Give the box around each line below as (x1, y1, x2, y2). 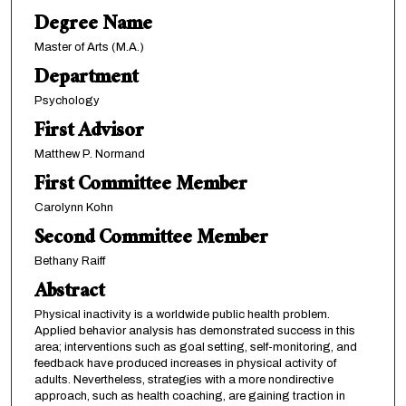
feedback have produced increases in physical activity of (34, 357, 336, 371)
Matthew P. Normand (34, 148, 145, 161)
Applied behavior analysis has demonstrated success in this (34, 324, 355, 338)
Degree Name (34, 7, 152, 45)
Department (34, 61, 138, 99)
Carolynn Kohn (34, 201, 113, 215)
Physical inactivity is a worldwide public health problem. (34, 308, 330, 322)
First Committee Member (34, 168, 247, 206)
